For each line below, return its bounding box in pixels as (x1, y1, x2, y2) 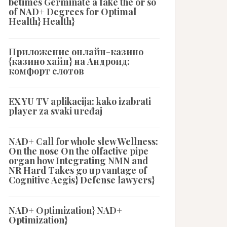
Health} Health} (9, 15, 74, 27)
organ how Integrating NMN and (9, 155, 148, 167)
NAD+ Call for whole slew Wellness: (9, 135, 158, 147)
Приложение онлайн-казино (9, 46, 143, 58)
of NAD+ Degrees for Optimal (9, 6, 136, 18)
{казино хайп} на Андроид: (9, 55, 130, 67)
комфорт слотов (9, 65, 84, 77)
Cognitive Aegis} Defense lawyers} (9, 174, 155, 186)
